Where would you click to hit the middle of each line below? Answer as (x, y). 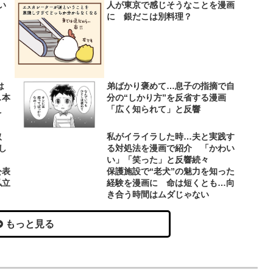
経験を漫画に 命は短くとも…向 (171, 183)
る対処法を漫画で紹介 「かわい (171, 148)
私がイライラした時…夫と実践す (171, 137)
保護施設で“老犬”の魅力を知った (171, 172)
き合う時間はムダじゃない (158, 195)
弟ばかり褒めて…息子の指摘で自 (171, 86)
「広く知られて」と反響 (154, 109)
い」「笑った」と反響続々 (158, 160)
